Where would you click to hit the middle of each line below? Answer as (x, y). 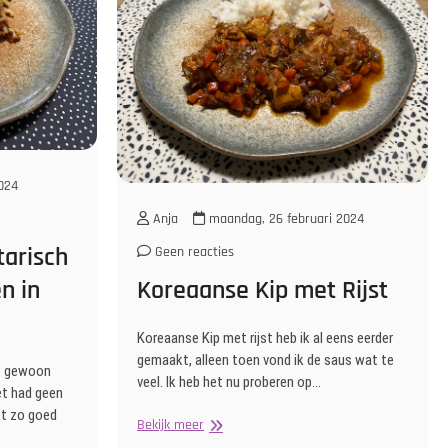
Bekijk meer (170, 424)
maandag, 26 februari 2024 (284, 218)
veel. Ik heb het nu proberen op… (229, 381)
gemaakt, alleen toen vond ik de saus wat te (265, 359)
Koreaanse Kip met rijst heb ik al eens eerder (265, 337)
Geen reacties (192, 251)
